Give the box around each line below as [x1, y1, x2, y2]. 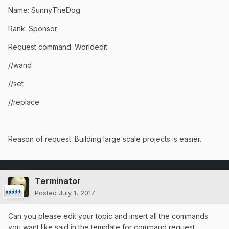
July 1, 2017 [59, 189, 95, 197]
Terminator [35, 176, 81, 187]
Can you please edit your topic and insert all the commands [8, 212, 208, 221]
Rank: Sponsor [8, 24, 57, 33]
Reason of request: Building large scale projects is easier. [8, 134, 203, 144]
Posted [35, 189, 59, 197]
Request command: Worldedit [8, 42, 107, 52]
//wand [8, 61, 32, 70]
